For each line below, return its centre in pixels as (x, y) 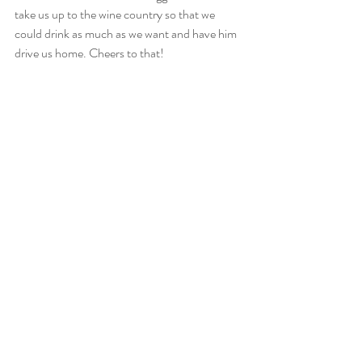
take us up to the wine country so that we (116, 14)
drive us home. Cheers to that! (90, 53)
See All (242, 334)
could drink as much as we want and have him (127, 33)
